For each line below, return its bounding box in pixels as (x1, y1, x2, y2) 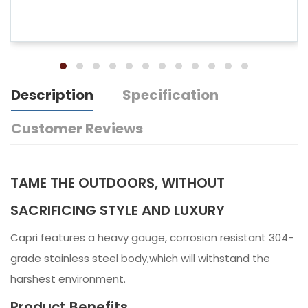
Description (11, 85, 93, 105)
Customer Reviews (11, 119, 143, 139)
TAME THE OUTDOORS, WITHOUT (10, 173, 225, 193)
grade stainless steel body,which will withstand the (10, 251, 270, 266)
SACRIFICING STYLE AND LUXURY (10, 201, 225, 221)
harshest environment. (10, 272, 129, 287)
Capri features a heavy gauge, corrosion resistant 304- (10, 230, 294, 245)
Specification (122, 85, 219, 105)
